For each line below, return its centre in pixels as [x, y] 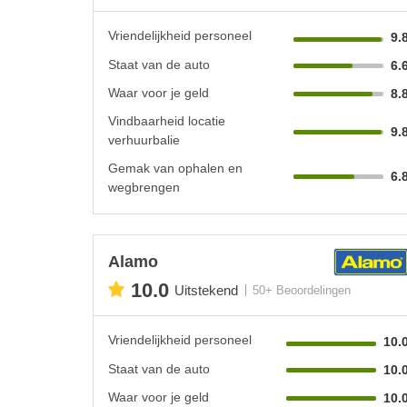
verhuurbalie [144, 139]
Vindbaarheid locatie [167, 120]
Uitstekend [206, 291]
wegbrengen [144, 187]
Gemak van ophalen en [175, 168]
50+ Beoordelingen [302, 291]
